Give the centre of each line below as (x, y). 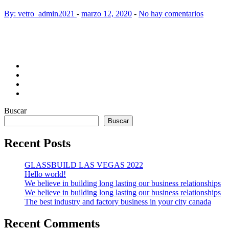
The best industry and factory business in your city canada (118, 201)
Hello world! (45, 174)
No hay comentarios (171, 13)
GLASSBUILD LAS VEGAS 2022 (84, 165)
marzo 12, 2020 (107, 13)
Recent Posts (37, 143)
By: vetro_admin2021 (40, 13)
